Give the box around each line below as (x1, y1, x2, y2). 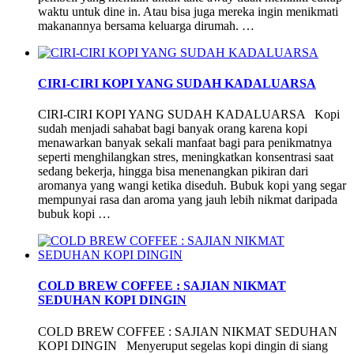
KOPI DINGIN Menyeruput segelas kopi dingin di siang (38, 338, 328, 352)
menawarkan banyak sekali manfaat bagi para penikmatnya (38, 136, 332, 150)
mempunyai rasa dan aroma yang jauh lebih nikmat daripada (38, 193, 337, 207)
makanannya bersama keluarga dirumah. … (38, 18, 254, 32)
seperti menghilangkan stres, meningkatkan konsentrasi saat (38, 150, 333, 164)
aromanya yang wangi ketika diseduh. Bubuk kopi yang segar (38, 179, 346, 193)
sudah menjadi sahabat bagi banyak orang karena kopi (38, 122, 307, 136)
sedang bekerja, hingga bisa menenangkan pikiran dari (38, 164, 308, 179)
